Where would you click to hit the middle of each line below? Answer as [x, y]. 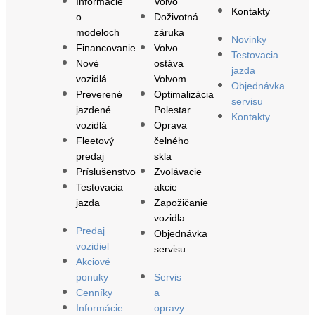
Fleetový [95, 140]
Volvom [170, 78]
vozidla [169, 218]
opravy [169, 308]
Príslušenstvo [106, 171]
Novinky [249, 39]
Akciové [93, 261]
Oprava [170, 125]
